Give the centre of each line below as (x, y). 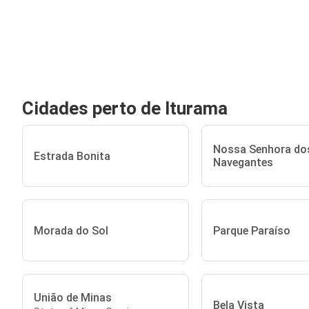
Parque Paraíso (251, 230)
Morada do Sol (71, 230)
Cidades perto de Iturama (125, 108)
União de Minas (73, 297)
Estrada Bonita (72, 156)
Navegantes (243, 162)
